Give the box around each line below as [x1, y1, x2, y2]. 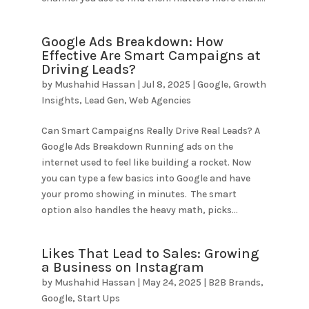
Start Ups [77, 292, 120, 304]
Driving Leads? [41, 61, 136, 77]
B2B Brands [208, 277, 261, 288]
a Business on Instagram [41, 259, 204, 275]
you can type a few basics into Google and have [41, 172, 250, 184]
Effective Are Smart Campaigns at [41, 48, 261, 63]
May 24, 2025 [141, 277, 201, 288]
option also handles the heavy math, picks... [41, 204, 238, 216]
